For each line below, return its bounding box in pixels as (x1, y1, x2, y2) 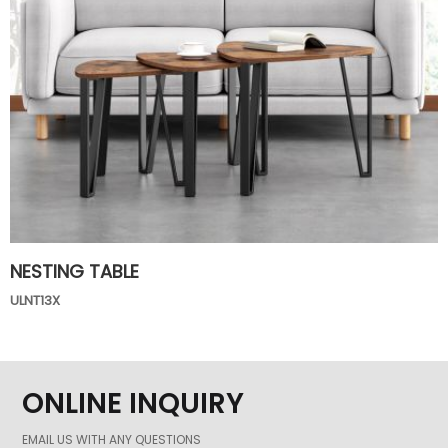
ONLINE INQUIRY (22, 384, 245, 424)
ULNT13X (10, 291, 60, 310)
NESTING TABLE (10, 259, 139, 284)
